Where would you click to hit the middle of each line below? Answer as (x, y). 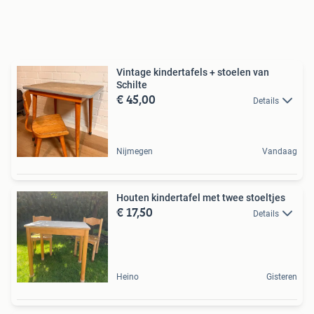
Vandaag (280, 151)
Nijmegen (135, 151)
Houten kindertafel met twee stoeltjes (201, 198)
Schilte (132, 85)
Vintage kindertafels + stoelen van (193, 72)
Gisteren (282, 277)
